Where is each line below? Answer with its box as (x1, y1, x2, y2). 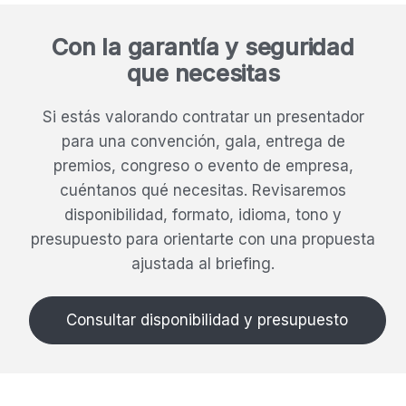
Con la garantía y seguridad (52, 32, 354, 61)
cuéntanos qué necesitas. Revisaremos (60, 180, 346, 199)
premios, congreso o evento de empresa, (53, 156, 353, 175)
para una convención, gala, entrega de (61, 131, 345, 150)
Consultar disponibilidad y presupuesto (66, 311, 349, 330)
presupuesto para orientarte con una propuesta (31, 229, 375, 248)
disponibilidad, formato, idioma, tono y (64, 205, 342, 224)
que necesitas (126, 58, 280, 87)
